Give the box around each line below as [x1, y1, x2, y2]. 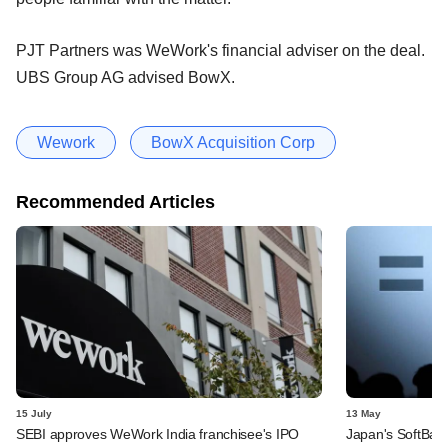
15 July [16, 407, 52, 419]
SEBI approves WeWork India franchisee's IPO [16, 425, 299, 442]
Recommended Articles [16, 191, 215, 212]
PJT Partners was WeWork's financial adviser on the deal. [16, 41, 425, 59]
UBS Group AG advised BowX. [16, 68, 235, 86]
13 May [346, 407, 381, 419]
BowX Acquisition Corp [151, 133, 315, 151]
